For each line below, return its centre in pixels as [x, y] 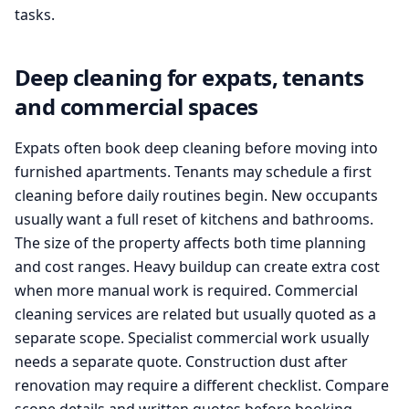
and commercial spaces [136, 106]
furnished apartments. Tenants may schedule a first [193, 172]
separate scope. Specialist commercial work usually [192, 338]
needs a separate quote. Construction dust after [181, 362]
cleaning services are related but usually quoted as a [195, 314]
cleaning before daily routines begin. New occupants [196, 195]
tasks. [35, 15]
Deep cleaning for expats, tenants [189, 77]
